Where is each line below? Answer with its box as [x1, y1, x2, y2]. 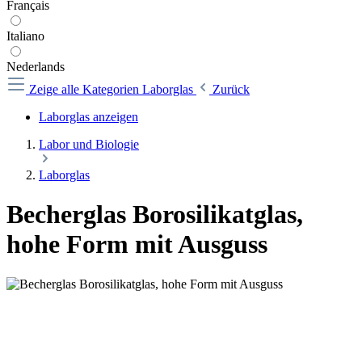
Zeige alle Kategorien [29, 82, 142, 96]
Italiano [6, 29, 44, 43]
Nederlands [6, 60, 65, 74]
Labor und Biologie [39, 137, 139, 151]
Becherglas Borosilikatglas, [6, 200, 303, 229]
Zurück [213, 82, 250, 96]
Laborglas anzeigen [39, 110, 138, 124]
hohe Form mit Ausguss [6, 229, 267, 259]
